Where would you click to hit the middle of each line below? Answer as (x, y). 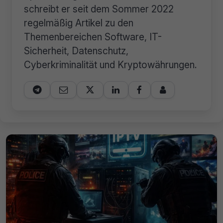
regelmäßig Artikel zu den (79, 23)
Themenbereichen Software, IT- (93, 37)
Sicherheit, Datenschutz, (76, 51)
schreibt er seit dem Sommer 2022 (99, 9)
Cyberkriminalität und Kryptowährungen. (111, 64)
